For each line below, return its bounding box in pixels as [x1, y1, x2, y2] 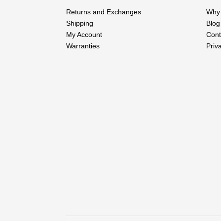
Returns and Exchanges [66, 7, 142, 16]
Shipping [66, 19, 94, 27]
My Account [66, 30, 103, 38]
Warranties [66, 41, 100, 50]
